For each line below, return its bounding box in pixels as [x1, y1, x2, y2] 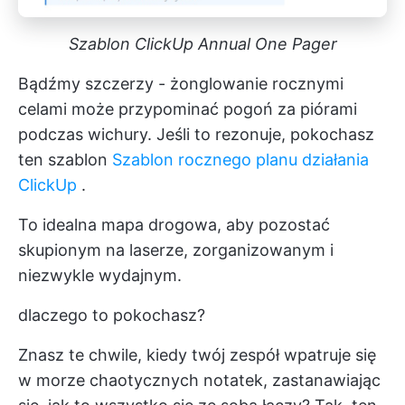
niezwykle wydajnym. [18, 265, 182, 285]
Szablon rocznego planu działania [112, 149, 369, 169]
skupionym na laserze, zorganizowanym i [18, 240, 334, 259]
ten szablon [18, 149, 112, 169]
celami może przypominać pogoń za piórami [18, 99, 357, 118]
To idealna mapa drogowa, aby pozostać [18, 214, 330, 234]
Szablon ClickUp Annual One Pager [68, 33, 337, 53]
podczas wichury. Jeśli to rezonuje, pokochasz [18, 124, 374, 144]
